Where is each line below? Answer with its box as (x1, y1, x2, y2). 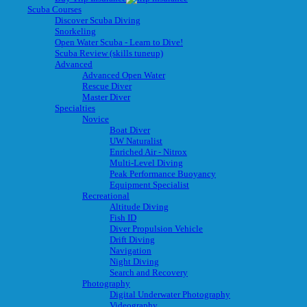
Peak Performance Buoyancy (110, 168, 216, 179)
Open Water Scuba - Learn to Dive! (55, 36, 183, 47)
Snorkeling (55, 25, 96, 36)
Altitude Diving (110, 201, 169, 212)
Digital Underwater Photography (110, 288, 230, 299)
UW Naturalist (110, 135, 162, 146)
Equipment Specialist (110, 179, 189, 190)
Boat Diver (110, 124, 150, 135)
